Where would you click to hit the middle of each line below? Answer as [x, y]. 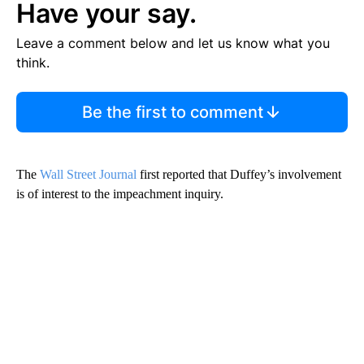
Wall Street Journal [88, 174]
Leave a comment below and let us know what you [173, 43]
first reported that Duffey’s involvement [239, 174]
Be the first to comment [172, 112]
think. [33, 62]
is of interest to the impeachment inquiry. [120, 193]
